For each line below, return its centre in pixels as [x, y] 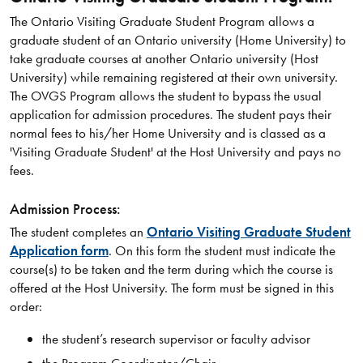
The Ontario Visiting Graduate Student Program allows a [162, 21]
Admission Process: [65, 209]
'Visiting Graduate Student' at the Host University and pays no [175, 152]
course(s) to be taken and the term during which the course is [171, 269]
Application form [59, 250]
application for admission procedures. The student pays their [170, 115]
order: [26, 306]
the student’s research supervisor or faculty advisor [176, 338]
